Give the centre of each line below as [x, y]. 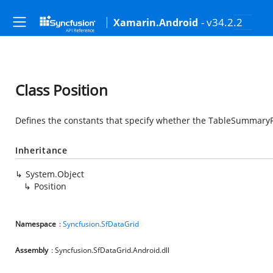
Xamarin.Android [156, 23]
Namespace [36, 224]
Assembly [32, 250]
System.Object [55, 174]
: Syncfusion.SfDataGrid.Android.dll [110, 250]
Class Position [62, 90]
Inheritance [41, 150]
